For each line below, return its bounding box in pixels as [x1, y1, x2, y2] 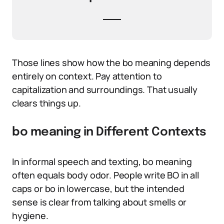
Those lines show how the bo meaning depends [12, 56, 211, 68]
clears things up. [12, 97, 81, 109]
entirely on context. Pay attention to [12, 70, 162, 82]
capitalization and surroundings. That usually [12, 83, 197, 95]
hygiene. [12, 209, 48, 221]
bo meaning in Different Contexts [12, 126, 206, 138]
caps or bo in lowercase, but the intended [12, 182, 184, 194]
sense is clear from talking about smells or [12, 196, 187, 208]
